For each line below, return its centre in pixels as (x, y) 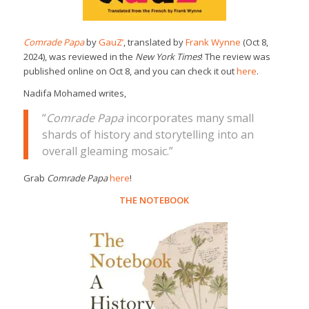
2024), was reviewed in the (79, 56)
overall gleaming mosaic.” (107, 151)
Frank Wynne (213, 42)
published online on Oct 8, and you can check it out (130, 71)
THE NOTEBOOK (154, 200)
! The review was (235, 56)
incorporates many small (188, 118)
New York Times (168, 56)
